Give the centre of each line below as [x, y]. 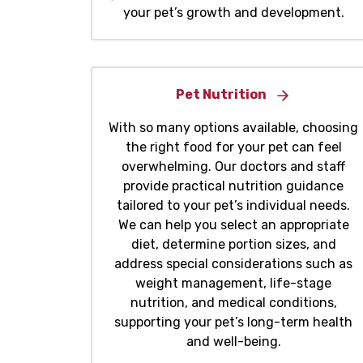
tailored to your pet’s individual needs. [233, 206]
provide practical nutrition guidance [233, 186]
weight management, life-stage [233, 284]
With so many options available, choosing [233, 128]
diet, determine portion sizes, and [233, 245]
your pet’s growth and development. [233, 13]
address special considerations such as [233, 264]
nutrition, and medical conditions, [233, 303]
